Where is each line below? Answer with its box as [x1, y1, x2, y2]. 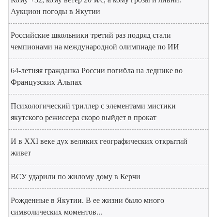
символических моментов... [11, 207, 102, 216]
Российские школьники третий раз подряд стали [11, 31, 171, 39]
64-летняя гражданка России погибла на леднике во [11, 66, 183, 75]
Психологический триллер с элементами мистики [11, 101, 176, 110]
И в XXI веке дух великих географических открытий [11, 137, 187, 145]
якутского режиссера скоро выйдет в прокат [11, 113, 156, 122]
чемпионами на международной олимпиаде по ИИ [11, 42, 179, 51]
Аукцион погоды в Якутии [11, 7, 100, 15]
